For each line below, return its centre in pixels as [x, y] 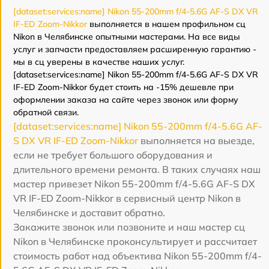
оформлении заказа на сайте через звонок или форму [126, 100]
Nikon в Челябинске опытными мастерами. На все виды [127, 37]
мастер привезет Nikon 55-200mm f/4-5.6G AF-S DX [134, 184]
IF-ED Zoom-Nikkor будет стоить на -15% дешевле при [123, 87]
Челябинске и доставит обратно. [89, 213]
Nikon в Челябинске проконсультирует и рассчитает [135, 242]
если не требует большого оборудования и [113, 155]
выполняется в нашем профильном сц [166, 24]
